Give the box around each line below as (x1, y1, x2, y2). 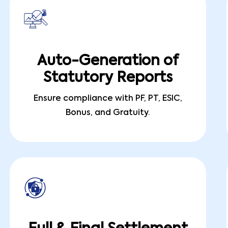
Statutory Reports (43, 71, 173, 85)
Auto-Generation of (37, 54, 179, 68)
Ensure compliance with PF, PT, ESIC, (33, 95, 182, 103)
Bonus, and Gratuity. (65, 109, 150, 117)
